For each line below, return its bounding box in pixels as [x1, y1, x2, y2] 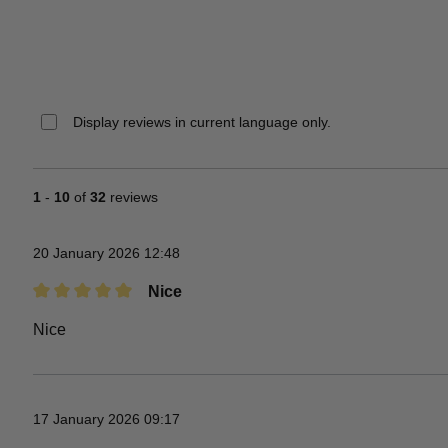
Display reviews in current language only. [73, 114, 332, 131]
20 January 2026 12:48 [33, 245, 181, 262]
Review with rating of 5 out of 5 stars [32, 307, 288, 325]
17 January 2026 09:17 [33, 411, 181, 428]
